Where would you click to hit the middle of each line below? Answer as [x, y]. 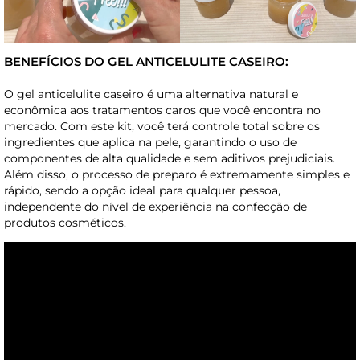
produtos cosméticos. [65, 223]
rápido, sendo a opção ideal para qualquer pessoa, [142, 191]
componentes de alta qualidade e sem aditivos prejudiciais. [170, 159]
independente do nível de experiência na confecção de [155, 207]
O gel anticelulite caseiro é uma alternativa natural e [151, 94]
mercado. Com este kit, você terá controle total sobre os [162, 127]
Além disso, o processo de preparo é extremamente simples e [177, 175]
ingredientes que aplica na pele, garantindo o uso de [150, 143]
